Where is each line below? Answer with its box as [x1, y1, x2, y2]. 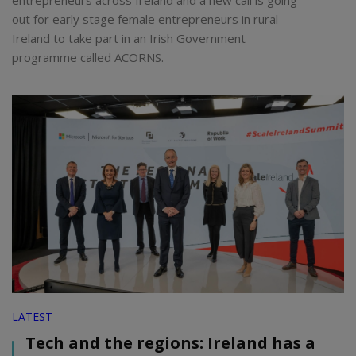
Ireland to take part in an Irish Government [12, 30, 246, 47]
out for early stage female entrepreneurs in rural [12, 11, 278, 28]
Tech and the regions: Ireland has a [25, 332, 315, 354]
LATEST [12, 309, 52, 325]
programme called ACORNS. [12, 49, 164, 66]
